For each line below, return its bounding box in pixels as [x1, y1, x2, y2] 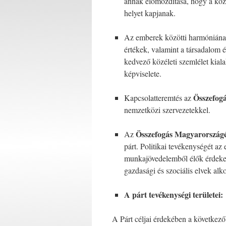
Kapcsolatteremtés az [124, 92, 193, 103]
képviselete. [124, 68, 161, 79]
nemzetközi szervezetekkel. [124, 104, 210, 115]
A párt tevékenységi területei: [124, 189, 223, 200]
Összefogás [134, 128, 173, 140]
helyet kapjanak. [124, 8, 176, 18]
